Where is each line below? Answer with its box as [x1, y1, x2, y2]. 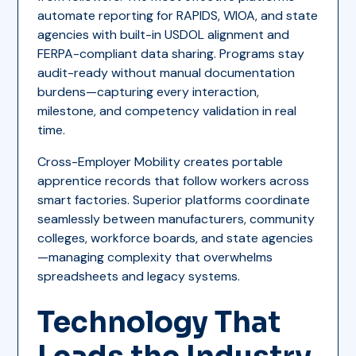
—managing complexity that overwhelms [37, 248, 273, 265]
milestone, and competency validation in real [37, 102, 297, 119]
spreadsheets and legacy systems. [37, 267, 241, 284]
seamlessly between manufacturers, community [37, 210, 315, 227]
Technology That [37, 304, 281, 340]
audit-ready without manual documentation [37, 64, 296, 81]
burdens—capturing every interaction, [37, 83, 260, 100]
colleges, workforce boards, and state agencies [37, 229, 314, 246]
